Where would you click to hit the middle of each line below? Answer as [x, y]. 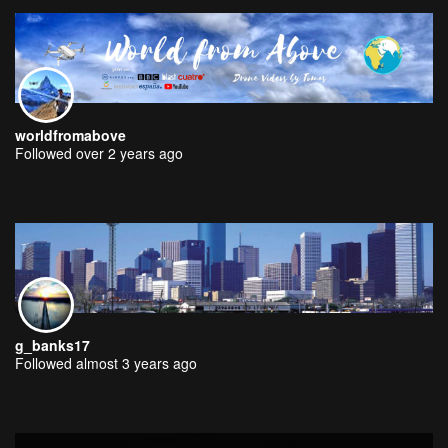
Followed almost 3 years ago [106, 363]
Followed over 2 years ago [99, 153]
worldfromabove [70, 135]
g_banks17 [52, 345]
